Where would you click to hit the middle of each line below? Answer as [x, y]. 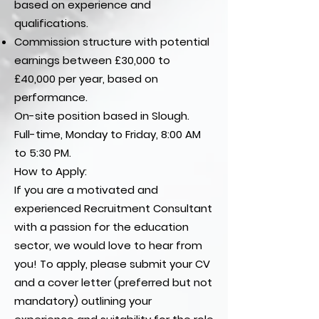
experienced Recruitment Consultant [113, 208]
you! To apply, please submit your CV [112, 264]
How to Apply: [51, 171]
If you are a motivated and [86, 190]
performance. [51, 97]
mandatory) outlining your [83, 301]
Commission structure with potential [112, 42]
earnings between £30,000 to [92, 60]
